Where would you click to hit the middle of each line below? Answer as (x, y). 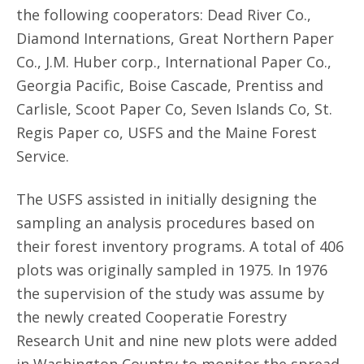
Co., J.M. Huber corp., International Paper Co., (174, 62)
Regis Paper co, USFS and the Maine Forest (167, 132)
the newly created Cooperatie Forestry (152, 317)
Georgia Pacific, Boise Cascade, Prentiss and (170, 85)
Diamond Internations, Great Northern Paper (175, 38)
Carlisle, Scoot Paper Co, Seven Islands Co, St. (174, 109)
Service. (43, 156)
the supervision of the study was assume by (170, 293)
